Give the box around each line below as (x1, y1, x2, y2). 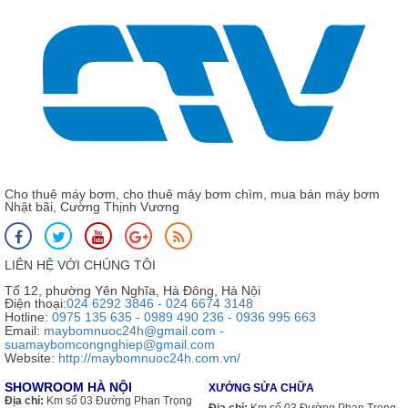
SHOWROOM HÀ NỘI (5, 380, 132, 395)
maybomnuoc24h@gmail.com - (44, 323, 224, 339)
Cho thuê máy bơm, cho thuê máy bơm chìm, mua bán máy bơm (5, 187, 380, 202)
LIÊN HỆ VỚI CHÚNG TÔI (5, 258, 156, 273)
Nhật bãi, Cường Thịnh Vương (5, 199, 179, 215)
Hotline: (5, 310, 52, 325)
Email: (5, 323, 44, 339)
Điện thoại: (5, 296, 66, 311)
